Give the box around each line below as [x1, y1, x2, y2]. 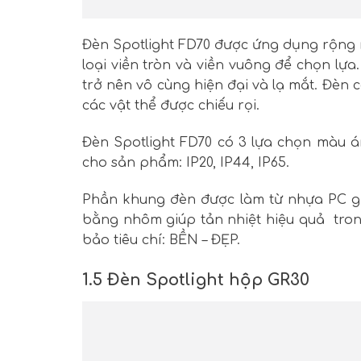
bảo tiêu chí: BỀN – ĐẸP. [82, 232, 240, 247]
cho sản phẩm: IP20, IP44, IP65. [82, 156, 289, 170]
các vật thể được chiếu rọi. [82, 98, 259, 114]
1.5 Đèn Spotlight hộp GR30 [82, 270, 309, 289]
